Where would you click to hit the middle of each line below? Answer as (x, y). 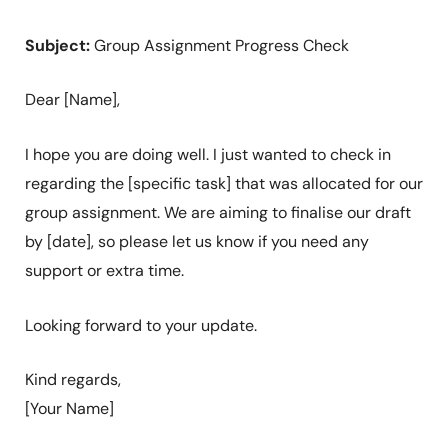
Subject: (57, 45)
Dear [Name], (72, 100)
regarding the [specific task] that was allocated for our (223, 183)
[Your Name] (69, 409)
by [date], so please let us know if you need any (196, 241)
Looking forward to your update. (140, 325)
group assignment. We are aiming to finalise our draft (217, 212)
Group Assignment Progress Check (219, 45)
